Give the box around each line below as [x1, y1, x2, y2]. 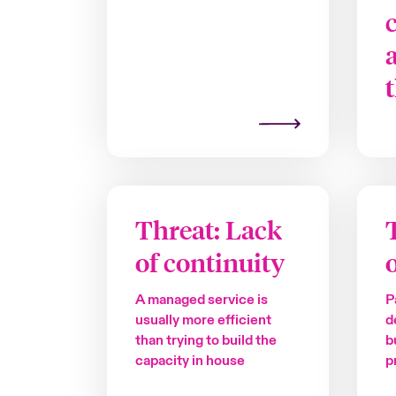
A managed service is [134, 290, 268, 308]
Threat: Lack [134, 212, 282, 247]
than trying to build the [134, 331, 277, 349]
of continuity [134, 245, 285, 279]
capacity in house [134, 351, 245, 369]
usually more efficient [134, 310, 271, 329]
